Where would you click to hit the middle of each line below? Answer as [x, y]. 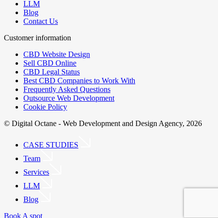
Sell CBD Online [50, 63]
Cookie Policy [45, 107]
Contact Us [41, 21]
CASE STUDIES [51, 145]
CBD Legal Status [52, 72]
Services [36, 172]
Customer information [37, 38]
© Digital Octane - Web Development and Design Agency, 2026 [103, 124]
